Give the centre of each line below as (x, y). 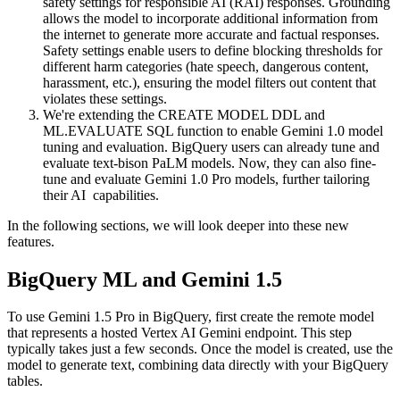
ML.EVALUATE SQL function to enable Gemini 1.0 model (213, 130)
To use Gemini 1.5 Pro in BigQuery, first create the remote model (191, 317)
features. (33, 241)
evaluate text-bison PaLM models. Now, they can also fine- (209, 162)
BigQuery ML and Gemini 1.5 (145, 279)
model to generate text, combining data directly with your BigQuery (198, 365)
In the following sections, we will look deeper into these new (178, 225)
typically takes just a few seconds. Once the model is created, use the (200, 349)
